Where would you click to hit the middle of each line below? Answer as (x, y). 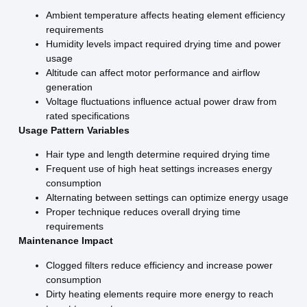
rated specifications (87, 115)
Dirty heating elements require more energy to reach (159, 294)
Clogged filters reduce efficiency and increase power (159, 265)
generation (69, 87)
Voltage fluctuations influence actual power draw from (161, 101)
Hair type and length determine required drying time (158, 155)
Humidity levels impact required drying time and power (163, 44)
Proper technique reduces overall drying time (143, 212)
